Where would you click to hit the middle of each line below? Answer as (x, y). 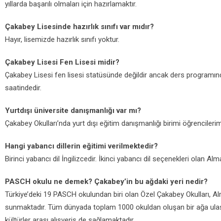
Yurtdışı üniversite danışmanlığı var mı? (73, 110)
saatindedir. (23, 88)
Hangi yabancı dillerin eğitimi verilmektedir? (81, 146)
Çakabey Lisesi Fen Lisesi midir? (62, 62)
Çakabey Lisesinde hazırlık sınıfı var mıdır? (79, 27)
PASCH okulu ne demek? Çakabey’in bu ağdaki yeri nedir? (106, 182)
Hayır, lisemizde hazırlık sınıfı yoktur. (62, 39)
